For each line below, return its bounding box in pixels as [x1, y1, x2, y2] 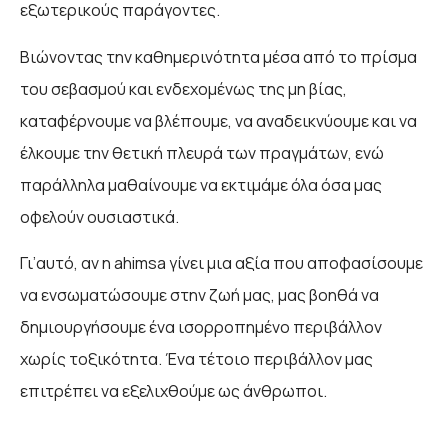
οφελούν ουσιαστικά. [20, 205, 179, 228]
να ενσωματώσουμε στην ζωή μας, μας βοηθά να [20, 284, 379, 307]
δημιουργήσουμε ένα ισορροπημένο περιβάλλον [20, 316, 382, 339]
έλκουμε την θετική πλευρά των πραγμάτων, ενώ [20, 141, 384, 164]
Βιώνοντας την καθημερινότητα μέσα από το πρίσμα [20, 45, 417, 68]
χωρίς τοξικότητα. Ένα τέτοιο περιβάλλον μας [20, 348, 373, 371]
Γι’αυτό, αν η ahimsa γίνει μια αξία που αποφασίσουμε [20, 252, 423, 275]
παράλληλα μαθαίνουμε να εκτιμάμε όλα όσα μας [20, 173, 382, 196]
